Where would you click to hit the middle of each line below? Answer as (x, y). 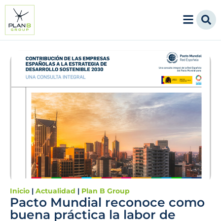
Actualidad (55, 191)
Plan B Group (106, 191)
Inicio (20, 191)
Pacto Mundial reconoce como (107, 202)
